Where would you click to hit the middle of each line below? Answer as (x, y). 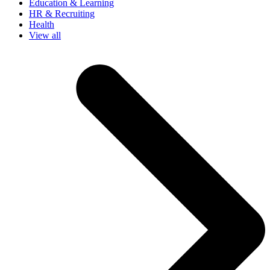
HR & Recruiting (62, 13)
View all (45, 35)
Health (42, 24)
